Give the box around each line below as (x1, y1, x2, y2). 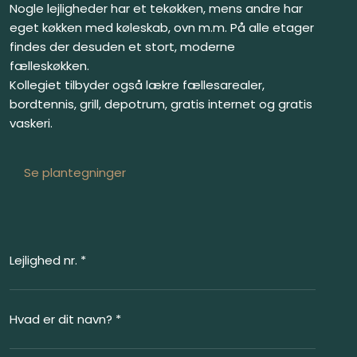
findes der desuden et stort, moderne (9, 38, 235, 56)
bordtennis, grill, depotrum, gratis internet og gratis (9, 96, 312, 113)
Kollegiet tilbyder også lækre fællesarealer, (9, 76, 265, 94)
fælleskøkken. (9, 57, 89, 75)
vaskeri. (9, 115, 53, 132)
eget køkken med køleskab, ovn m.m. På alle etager (9, 19, 314, 37)
